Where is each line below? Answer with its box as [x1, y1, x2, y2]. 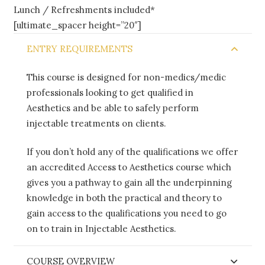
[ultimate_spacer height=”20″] [13, 19, 141, 31]
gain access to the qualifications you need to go [27, 208, 227, 219]
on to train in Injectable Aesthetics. [27, 223, 176, 235]
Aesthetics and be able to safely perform [27, 102, 199, 114]
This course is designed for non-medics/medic [27, 71, 226, 83]
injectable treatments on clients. [27, 117, 166, 129]
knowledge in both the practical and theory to [27, 192, 222, 204]
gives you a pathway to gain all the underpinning [27, 177, 232, 189]
